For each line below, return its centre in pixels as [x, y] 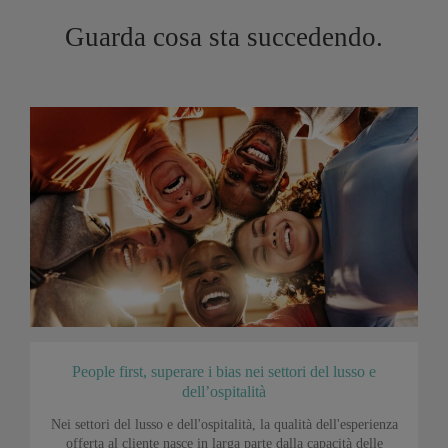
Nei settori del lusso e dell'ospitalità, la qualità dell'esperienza [224, 425]
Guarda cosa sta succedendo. [224, 37]
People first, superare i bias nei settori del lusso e [224, 372]
